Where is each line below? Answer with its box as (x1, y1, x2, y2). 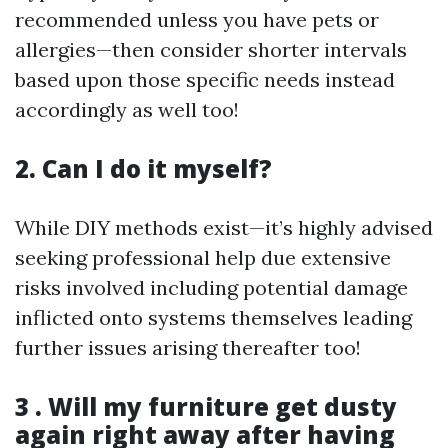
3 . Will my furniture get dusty (15, 390, 397, 423)
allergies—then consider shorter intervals (15, 37, 407, 62)
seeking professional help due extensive (15, 245, 391, 270)
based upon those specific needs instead (15, 67, 395, 92)
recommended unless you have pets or (15, 7, 379, 32)
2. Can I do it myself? (15, 152, 272, 185)
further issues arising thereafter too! (15, 335, 361, 360)
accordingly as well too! (15, 97, 239, 122)
